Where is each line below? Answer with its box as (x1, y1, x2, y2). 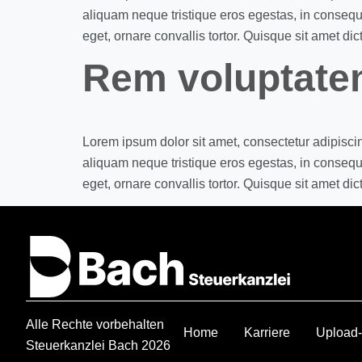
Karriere (244, 326, 290, 340)
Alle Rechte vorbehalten (26, 318, 164, 332)
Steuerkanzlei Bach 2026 (26, 339, 170, 353)
